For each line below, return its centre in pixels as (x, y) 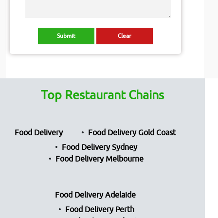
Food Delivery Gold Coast (132, 133)
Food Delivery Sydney (100, 147)
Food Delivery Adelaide (95, 195)
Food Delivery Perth (100, 209)
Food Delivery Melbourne (100, 159)
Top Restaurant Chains (103, 95)
